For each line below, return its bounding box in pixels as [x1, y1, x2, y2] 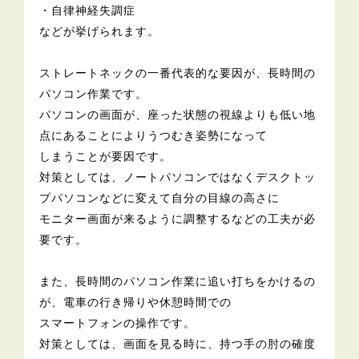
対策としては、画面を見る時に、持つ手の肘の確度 [39, 337, 317, 351]
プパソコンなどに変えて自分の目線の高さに [39, 192, 280, 205]
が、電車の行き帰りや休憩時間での [39, 296, 232, 309]
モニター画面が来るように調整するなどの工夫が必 [39, 212, 317, 226]
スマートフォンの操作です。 [39, 317, 196, 330]
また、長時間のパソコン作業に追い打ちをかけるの [39, 275, 317, 288]
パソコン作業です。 [39, 87, 148, 101]
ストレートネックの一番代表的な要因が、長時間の [39, 67, 317, 80]
